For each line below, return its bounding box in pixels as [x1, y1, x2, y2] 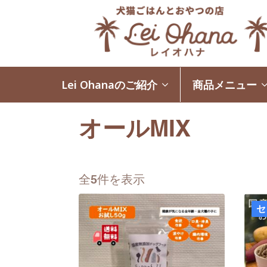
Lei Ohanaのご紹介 [61, 77, 157, 92]
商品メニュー [192, 77, 257, 92]
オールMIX [79, 115, 191, 142]
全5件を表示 [79, 173, 145, 187]
